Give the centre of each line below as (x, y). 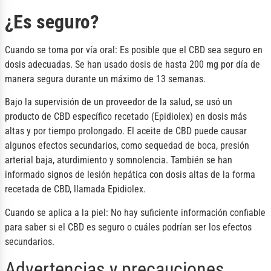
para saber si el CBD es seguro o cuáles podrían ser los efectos (128, 227)
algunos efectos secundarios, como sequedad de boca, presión (127, 146)
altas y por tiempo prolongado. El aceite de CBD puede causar (126, 131)
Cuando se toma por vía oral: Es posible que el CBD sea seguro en (134, 50)
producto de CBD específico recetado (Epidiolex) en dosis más (126, 117)
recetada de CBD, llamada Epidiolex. (75, 189)
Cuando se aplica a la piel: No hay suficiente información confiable (135, 212)
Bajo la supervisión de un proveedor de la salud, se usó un (119, 102)
